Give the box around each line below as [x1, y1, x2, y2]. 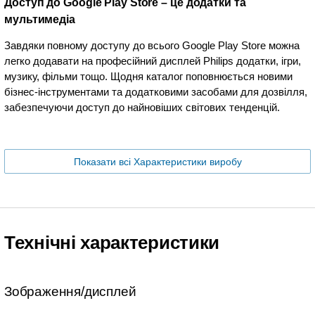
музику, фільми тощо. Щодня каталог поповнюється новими [4, 70, 292, 82]
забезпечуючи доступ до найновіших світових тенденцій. [4, 101, 280, 113]
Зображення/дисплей [4, 284, 136, 299]
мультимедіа [4, 13, 75, 25]
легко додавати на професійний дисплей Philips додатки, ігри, [4, 55, 301, 67]
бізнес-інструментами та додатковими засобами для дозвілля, [4, 86, 307, 98]
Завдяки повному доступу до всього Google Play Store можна [4, 39, 300, 51]
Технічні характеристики [4, 232, 220, 253]
